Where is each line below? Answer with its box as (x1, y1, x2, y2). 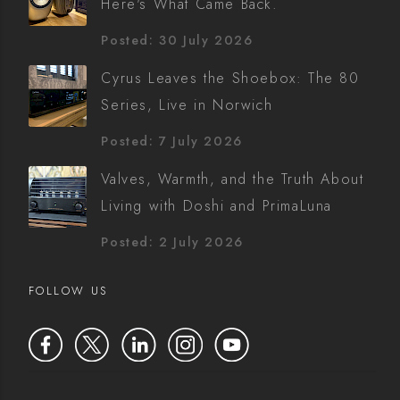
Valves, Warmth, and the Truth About (101, 169, 364, 190)
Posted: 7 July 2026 (101, 132, 243, 151)
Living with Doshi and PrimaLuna (101, 196, 332, 217)
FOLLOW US (29, 282, 108, 300)
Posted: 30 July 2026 (101, 31, 254, 50)
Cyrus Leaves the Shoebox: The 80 (101, 68, 360, 89)
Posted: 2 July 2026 (101, 233, 244, 252)
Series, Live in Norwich (101, 95, 273, 116)
